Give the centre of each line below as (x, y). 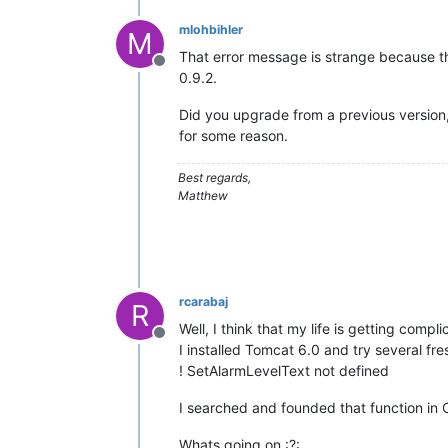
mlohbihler (211, 29)
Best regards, (214, 177)
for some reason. (233, 135)
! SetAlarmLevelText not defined (284, 370)
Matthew (203, 195)
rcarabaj (203, 301)
